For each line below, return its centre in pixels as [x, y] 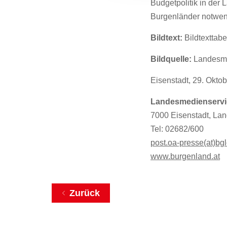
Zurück [85, 193]
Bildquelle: [172, 59]
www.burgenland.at [185, 156]
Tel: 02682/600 [177, 129]
